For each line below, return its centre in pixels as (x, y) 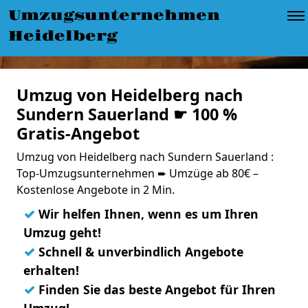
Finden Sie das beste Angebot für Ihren (155, 289)
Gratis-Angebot (78, 133)
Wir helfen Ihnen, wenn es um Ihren (147, 214)
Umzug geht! (62, 232)
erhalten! (51, 270)
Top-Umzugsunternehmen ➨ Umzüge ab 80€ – (137, 173)
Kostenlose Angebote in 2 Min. (96, 190)
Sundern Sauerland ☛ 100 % (127, 114)
